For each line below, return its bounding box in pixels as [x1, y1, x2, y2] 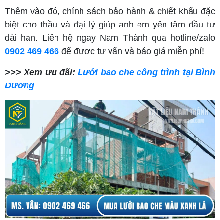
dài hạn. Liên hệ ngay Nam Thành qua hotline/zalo [5, 33, 215, 43]
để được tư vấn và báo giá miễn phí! [59, 46, 204, 56]
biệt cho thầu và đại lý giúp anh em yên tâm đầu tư [5, 20, 215, 30]
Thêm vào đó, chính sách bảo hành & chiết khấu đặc [5, 6, 215, 17]
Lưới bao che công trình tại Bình [78, 67, 216, 78]
